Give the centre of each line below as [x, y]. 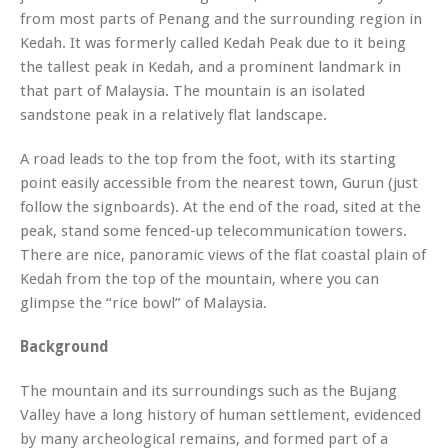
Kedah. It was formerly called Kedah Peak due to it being [213, 42]
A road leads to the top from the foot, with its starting [208, 158]
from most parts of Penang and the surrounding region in [221, 18]
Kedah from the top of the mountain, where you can [199, 278]
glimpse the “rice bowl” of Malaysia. [143, 302]
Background [64, 346]
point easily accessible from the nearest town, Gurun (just [219, 182]
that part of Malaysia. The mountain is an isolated [192, 90]
